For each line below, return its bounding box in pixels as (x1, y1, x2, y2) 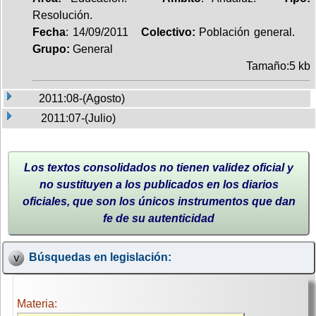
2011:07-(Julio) (41, 111, 116, 124)
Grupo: (32, 42, 73, 55)
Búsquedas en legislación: (28, 251, 171, 264)
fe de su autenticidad (103, 212, 214, 224)
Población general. (199, 25, 300, 38)
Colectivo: (128, 25, 200, 38)
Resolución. (32, 8, 92, 21)
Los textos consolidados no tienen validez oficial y (24, 161, 293, 174)
